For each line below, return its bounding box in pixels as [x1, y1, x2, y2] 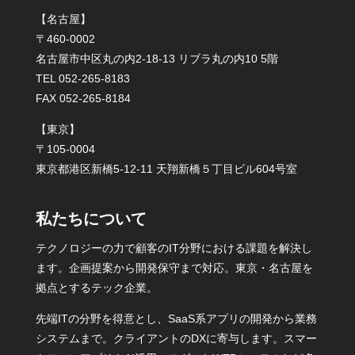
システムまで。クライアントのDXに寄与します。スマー [35, 332, 317, 345]
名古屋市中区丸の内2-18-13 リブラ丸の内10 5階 [35, 52, 278, 65]
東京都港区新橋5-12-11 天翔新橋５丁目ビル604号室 [35, 162, 297, 175]
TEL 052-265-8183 [35, 72, 130, 85]
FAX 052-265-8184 [35, 92, 131, 105]
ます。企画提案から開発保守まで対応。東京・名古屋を [35, 261, 313, 274]
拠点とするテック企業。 [35, 281, 158, 294]
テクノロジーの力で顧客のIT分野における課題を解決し [35, 242, 312, 254]
